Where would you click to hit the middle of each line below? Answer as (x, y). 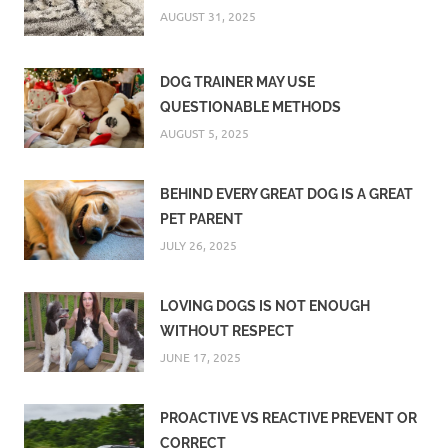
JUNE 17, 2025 (200, 357)
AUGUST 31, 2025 (208, 16)
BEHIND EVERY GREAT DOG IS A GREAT (286, 194)
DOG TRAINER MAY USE (237, 82)
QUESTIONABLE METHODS (250, 107)
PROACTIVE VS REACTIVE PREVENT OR (288, 418)
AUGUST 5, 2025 (204, 133)
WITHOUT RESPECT (227, 331)
